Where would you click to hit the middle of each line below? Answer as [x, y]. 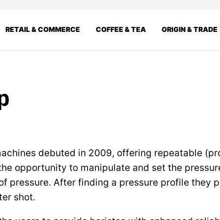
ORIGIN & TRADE [190, 29]
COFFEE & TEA [121, 29]
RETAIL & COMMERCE [43, 29]
